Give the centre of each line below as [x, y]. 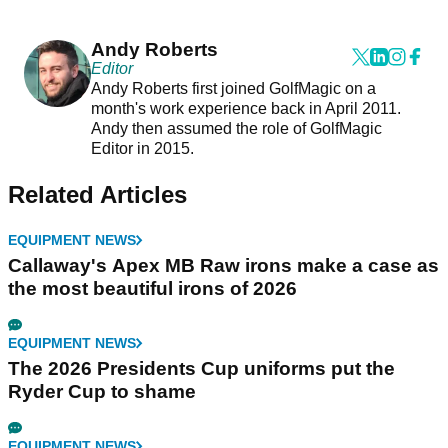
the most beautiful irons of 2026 [152, 288]
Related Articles [97, 194]
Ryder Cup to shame [102, 391]
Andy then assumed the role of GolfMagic [236, 128]
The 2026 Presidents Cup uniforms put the [201, 368]
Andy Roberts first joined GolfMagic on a [233, 88]
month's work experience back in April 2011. [245, 108]
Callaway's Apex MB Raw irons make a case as [223, 265]
